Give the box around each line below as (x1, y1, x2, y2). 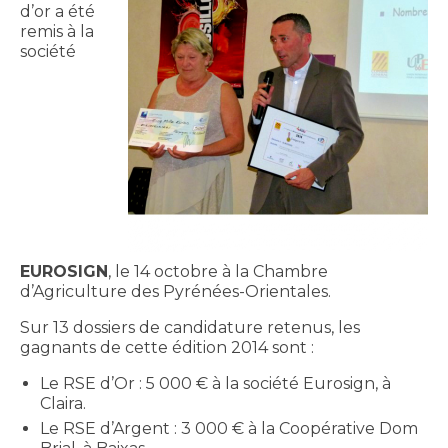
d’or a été (20, 2, 95, 22)
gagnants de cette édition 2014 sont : (20, 338, 314, 358)
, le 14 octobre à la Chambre (108, 262, 328, 282)
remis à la (20, 22, 94, 42)
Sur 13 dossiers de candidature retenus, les (20, 318, 360, 338)
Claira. (40, 394, 86, 414)
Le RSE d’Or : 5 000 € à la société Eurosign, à (40, 374, 391, 394)
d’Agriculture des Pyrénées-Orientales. (20, 282, 331, 302)
